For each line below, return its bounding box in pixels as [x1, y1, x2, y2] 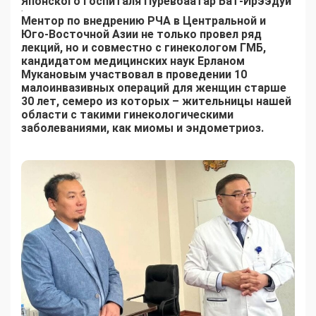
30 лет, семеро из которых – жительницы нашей [21, 95, 291, 109]
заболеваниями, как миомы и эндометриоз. [21, 121, 264, 135]
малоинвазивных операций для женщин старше [21, 81, 286, 95]
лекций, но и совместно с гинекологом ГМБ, [21, 41, 266, 55]
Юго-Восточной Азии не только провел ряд [21, 28, 262, 42]
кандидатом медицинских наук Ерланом [21, 54, 245, 68]
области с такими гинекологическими [21, 108, 233, 122]
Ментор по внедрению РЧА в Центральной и [21, 14, 266, 28]
